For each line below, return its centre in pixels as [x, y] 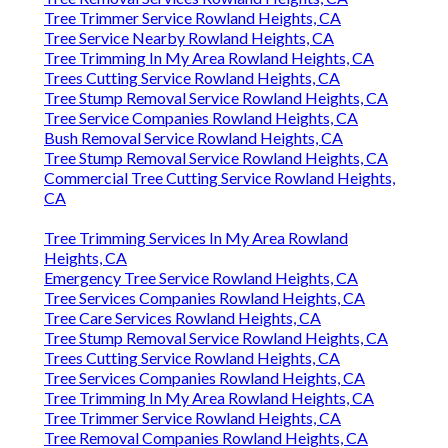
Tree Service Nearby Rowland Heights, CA [189, 38]
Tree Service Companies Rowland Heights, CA [201, 118]
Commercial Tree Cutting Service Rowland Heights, [219, 178]
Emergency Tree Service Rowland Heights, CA [201, 278]
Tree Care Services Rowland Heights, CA [182, 318]
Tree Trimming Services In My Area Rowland [196, 238]
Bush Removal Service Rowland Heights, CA [193, 138]
